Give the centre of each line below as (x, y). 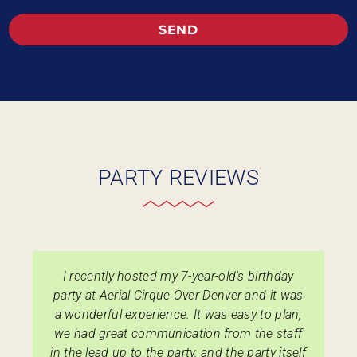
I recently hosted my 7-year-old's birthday (178, 277)
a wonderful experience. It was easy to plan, (178, 315)
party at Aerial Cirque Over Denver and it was (178, 296)
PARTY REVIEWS (178, 178)
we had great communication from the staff (178, 334)
